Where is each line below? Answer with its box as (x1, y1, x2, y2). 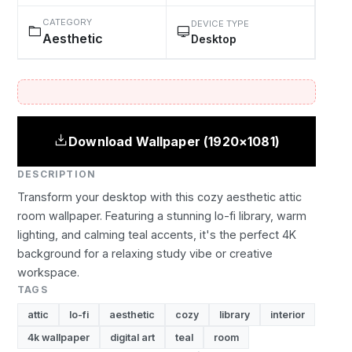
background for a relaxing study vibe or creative (17, 247, 273, 260)
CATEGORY (42, 16, 92, 27)
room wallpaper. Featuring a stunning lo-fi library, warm (17, 209, 306, 222)
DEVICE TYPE (191, 17, 249, 29)
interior (270, 309, 305, 321)
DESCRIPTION (17, 168, 97, 180)
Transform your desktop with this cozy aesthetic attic (17, 190, 302, 203)
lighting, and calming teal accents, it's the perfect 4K (17, 228, 296, 241)
